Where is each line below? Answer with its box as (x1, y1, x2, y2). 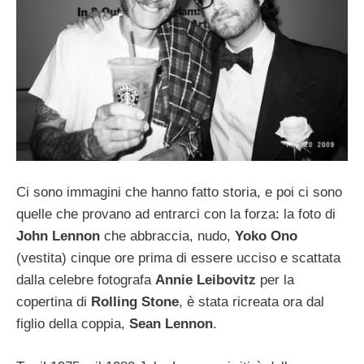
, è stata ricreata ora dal (179, 294, 324, 310)
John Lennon (16, 228, 100, 245)
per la (260, 272, 294, 288)
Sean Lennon (129, 316, 213, 332)
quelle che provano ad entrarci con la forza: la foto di (16, 206, 336, 223)
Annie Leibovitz (155, 272, 260, 288)
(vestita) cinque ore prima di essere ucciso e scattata (16, 250, 340, 266)
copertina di (16, 294, 91, 310)
